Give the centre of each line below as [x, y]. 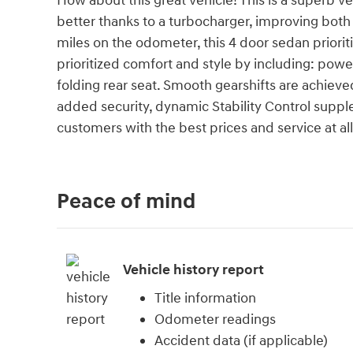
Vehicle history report [193, 270]
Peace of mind [126, 201]
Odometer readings [215, 319]
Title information [205, 298]
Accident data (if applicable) [241, 340]
